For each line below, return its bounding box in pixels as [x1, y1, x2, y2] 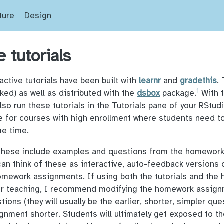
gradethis [180, 75, 217, 86]
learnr [139, 75, 161, 86]
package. [160, 88, 196, 98]
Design [24, 10, 52, 21]
